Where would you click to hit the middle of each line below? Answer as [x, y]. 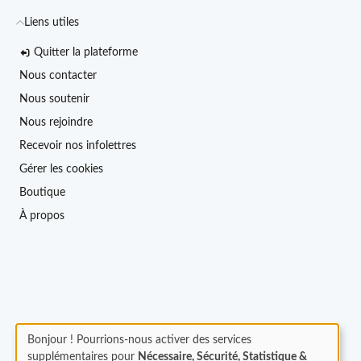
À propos [42, 216]
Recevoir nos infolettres [78, 146]
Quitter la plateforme [86, 52]
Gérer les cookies [61, 169]
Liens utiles [52, 23]
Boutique [42, 193]
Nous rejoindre [56, 122]
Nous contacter [58, 76]
